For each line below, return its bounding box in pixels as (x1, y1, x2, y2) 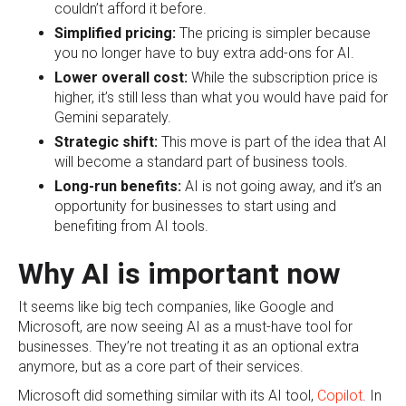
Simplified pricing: (54, 24, 176, 42)
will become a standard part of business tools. (54, 152, 348, 170)
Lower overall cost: (54, 68, 188, 86)
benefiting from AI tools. (54, 217, 208, 235)
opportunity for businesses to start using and (54, 197, 336, 215)
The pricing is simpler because (176, 24, 371, 42)
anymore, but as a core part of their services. (18, 357, 304, 375)
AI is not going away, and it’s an (181, 177, 382, 195)
